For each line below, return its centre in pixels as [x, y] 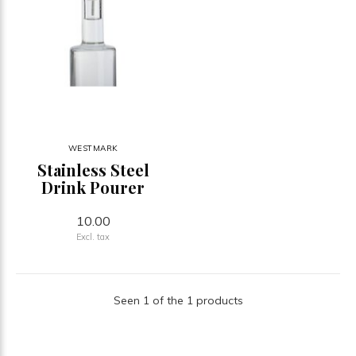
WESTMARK [93, 148]
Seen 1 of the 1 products [178, 300]
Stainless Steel [93, 169]
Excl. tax [93, 236]
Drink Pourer [93, 187]
